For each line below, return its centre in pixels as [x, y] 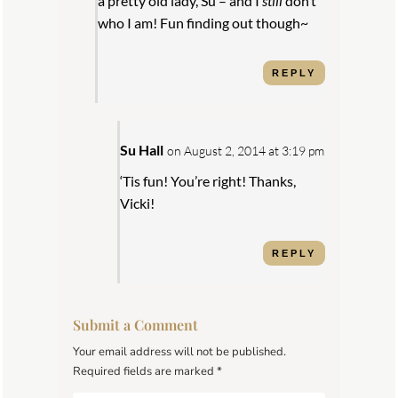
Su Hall [142, 149]
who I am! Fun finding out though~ [203, 22]
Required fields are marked [145, 371]
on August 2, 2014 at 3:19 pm [246, 150]
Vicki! [138, 203]
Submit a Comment [136, 324]
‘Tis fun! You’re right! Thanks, [208, 180]
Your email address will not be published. [180, 351]
